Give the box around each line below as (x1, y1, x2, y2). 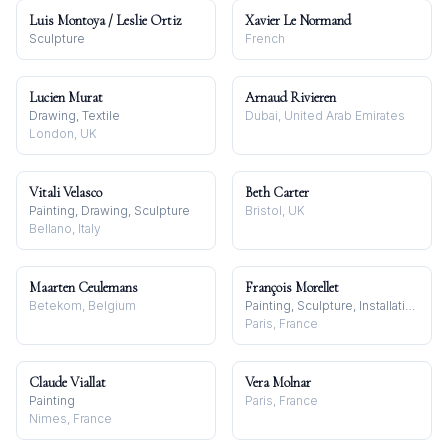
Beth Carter (245, 184, 309, 201)
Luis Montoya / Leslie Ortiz (29, 12, 182, 29)
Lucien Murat (29, 89, 103, 106)
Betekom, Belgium (29, 298, 136, 313)
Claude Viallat (29, 374, 106, 391)
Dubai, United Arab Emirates (245, 108, 405, 123)
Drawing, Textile (29, 108, 120, 123)
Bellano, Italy (29, 221, 101, 236)
